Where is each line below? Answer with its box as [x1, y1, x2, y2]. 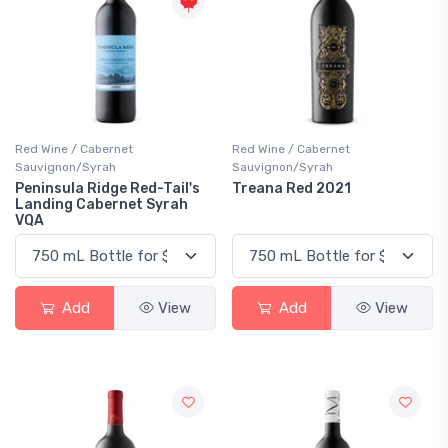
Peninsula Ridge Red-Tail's [15, 180, 200, 197]
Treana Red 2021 [232, 180, 351, 197]
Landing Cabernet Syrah [15, 196, 188, 213]
